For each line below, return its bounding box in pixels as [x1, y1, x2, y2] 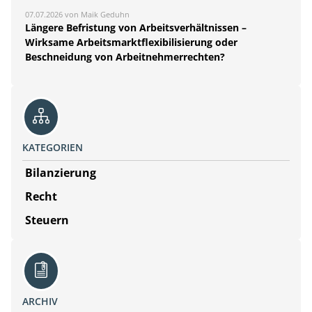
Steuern [25, 212, 69, 228]
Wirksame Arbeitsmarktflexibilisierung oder [25, 36, 237, 49]
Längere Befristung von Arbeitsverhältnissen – [25, 21, 247, 35]
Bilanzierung [25, 165, 96, 181]
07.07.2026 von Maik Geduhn [25, 9, 130, 20]
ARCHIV [22, 295, 58, 309]
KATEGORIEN [22, 141, 83, 155]
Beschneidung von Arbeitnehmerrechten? [25, 50, 225, 64]
